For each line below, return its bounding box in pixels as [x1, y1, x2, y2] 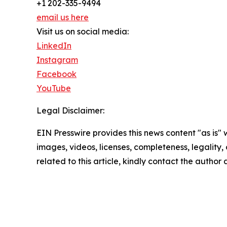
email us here [36, 12, 89, 23]
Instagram [36, 55, 78, 65]
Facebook [36, 69, 77, 80]
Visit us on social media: [36, 26, 129, 37]
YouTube [36, 83, 71, 94]
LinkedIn [36, 41, 71, 51]
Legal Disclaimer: [36, 105, 104, 116]
